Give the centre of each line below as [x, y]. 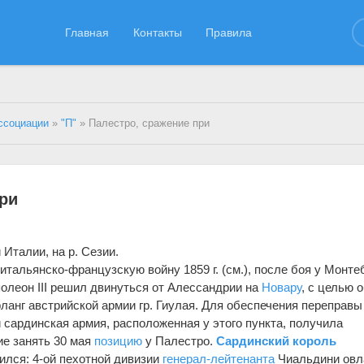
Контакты [157, 32]
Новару [282, 287]
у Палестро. [180, 340]
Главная [87, 32]
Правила [229, 32]
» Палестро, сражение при [143, 123]
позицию [119, 340]
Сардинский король [277, 340]
